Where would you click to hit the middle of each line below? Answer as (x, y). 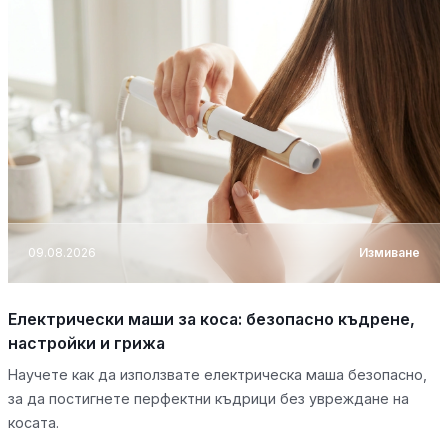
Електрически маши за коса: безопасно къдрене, (211, 318)
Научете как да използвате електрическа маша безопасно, (217, 374)
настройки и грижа (86, 342)
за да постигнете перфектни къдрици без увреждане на (208, 398)
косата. (33, 422)
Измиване (389, 253)
